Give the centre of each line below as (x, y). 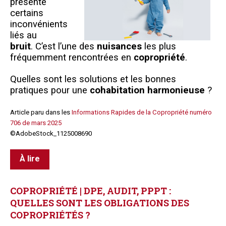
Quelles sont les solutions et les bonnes (93, 79)
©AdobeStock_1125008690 (51, 133)
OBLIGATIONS (136, 203)
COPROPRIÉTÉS (47, 215)
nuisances (119, 46)
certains (27, 13)
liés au (23, 35)
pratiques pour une (50, 90)
